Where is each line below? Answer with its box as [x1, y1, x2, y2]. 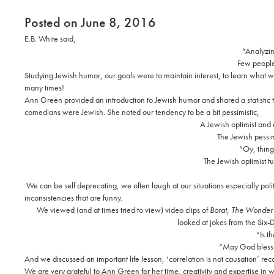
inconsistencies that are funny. [24, 192, 122, 204]
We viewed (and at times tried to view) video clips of [36, 204, 210, 216]
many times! [24, 82, 64, 94]
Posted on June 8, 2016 [24, 13, 156, 32]
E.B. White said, [24, 33, 76, 45]
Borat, [209, 204, 229, 216]
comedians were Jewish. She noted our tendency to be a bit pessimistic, [24, 106, 259, 118]
